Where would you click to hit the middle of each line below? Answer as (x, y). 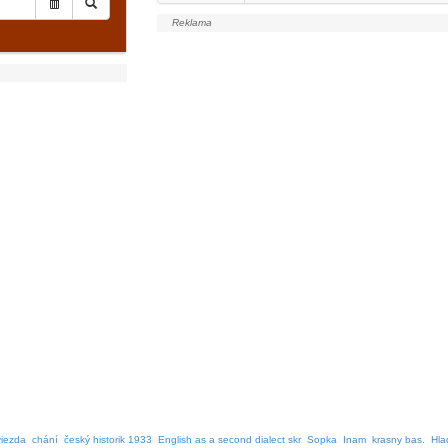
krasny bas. (398, 439)
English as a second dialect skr (229, 439)
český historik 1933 (108, 439)
